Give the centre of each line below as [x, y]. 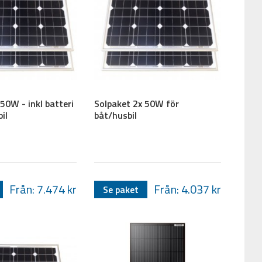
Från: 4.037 [182, 189]
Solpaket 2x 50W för [137, 103]
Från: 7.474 [39, 189]
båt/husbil [116, 115]
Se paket [121, 189]
